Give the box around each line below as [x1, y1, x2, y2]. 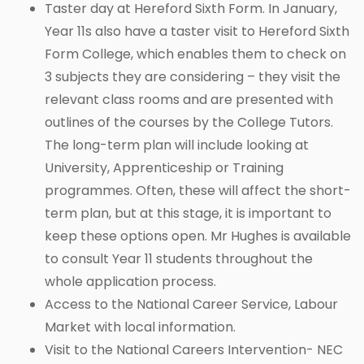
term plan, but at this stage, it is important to [45, 204, 331, 223]
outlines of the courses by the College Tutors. [45, 113, 333, 132]
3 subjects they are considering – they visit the [45, 67, 340, 87]
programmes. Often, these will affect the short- [45, 181, 351, 201]
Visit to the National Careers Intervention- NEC [45, 340, 343, 360]
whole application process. [45, 272, 216, 292]
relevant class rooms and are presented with [45, 90, 333, 110]
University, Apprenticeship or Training [45, 158, 284, 178]
